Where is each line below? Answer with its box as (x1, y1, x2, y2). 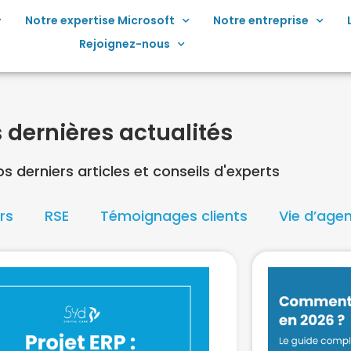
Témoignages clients (100, 206, 248, 226)
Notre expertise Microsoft (25, 13, 175, 28)
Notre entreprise (213, 13, 309, 28)
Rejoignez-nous (78, 36, 170, 52)
